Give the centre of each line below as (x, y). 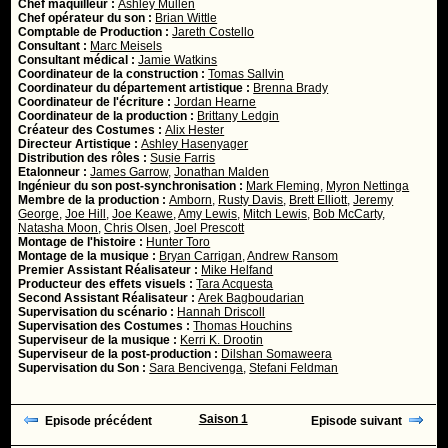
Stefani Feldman (294, 368)
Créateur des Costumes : (92, 130)
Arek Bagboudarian (251, 298)
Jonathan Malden (222, 172)
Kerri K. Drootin (222, 340)
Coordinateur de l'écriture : (96, 102)
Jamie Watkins (178, 60)
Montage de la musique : (89, 256)
